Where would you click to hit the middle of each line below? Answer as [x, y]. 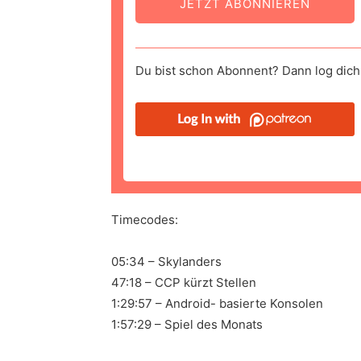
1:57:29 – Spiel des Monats [187, 325]
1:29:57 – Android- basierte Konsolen [217, 304]
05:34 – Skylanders [166, 262]
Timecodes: [145, 220]
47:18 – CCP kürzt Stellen [184, 283]
